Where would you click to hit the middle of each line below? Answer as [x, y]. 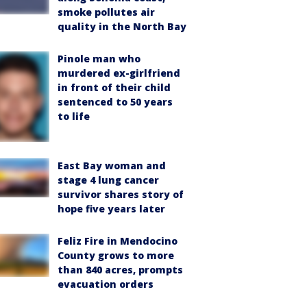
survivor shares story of [121, 195]
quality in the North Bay [122, 26]
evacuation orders [106, 284]
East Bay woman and [112, 166]
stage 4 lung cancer [108, 180]
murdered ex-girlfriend [119, 73]
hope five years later [111, 209]
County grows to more [116, 256]
